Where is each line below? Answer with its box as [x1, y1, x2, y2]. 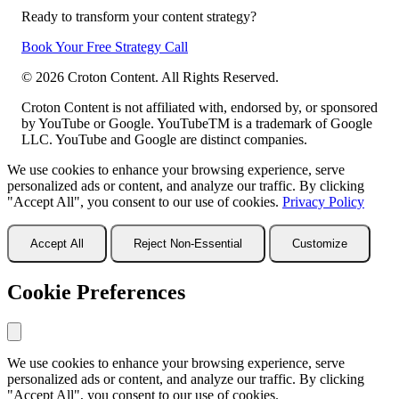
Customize [292, 236, 347, 250]
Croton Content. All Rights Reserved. [64, 69, 279, 85]
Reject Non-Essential [134, 236, 242, 250]
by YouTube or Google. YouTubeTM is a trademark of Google [21, 115, 372, 131]
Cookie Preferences [7, 280, 185, 304]
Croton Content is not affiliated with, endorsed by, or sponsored [21, 99, 378, 115]
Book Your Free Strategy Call [21, 38, 188, 54]
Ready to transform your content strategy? [21, 8, 256, 24]
